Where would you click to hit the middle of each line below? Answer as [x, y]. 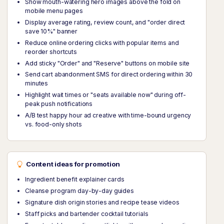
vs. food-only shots [53, 124]
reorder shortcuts [51, 51]
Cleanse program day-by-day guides [79, 191]
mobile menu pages [54, 10]
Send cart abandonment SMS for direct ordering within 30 [109, 74]
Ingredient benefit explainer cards [75, 179]
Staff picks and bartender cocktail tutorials [87, 213]
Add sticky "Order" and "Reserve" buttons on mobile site [107, 63]
